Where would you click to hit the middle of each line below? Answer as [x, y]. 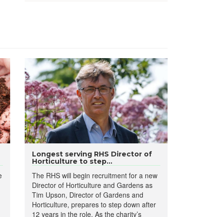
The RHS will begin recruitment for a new [94, 175]
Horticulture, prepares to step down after [94, 204]
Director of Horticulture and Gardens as [92, 185]
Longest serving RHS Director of [92, 154]
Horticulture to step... [72, 161]
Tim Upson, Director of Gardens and [87, 195]
